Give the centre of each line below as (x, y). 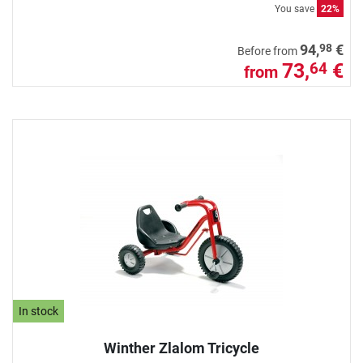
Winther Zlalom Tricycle (181, 348)
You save (296, 9)
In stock (39, 311)
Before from (269, 52)
